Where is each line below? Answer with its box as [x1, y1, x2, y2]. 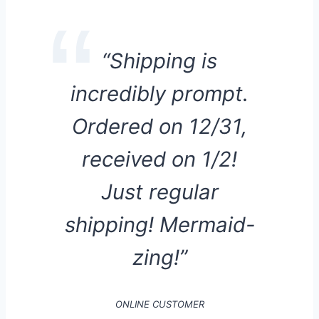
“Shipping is [102, 48, 217, 74]
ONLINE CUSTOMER [115, 298, 204, 310]
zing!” [132, 245, 187, 271]
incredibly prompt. [70, 81, 249, 107]
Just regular [100, 179, 219, 205]
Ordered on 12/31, [72, 114, 247, 140]
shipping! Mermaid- [64, 212, 255, 238]
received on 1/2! [82, 147, 237, 172]
